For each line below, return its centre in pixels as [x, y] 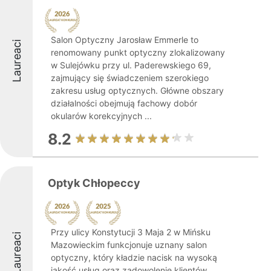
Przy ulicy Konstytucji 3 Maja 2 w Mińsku [131, 232]
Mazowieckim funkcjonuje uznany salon [129, 245]
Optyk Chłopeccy [94, 183]
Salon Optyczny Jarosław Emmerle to [125, 40]
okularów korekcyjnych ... [101, 116]
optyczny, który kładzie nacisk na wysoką [134, 257]
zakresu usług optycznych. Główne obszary [137, 90]
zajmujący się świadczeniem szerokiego [130, 78]
